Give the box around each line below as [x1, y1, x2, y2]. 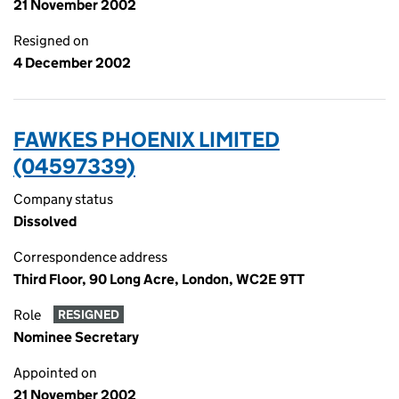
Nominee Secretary [13, 329, 139, 346]
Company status [13, 191, 113, 208]
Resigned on [13, 32, 89, 49]
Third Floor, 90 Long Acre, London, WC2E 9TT [13, 271, 305, 288]
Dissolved [13, 213, 77, 230]
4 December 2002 [13, 54, 131, 71]
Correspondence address [13, 248, 167, 265]
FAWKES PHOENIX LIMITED [13, 126, 280, 152]
